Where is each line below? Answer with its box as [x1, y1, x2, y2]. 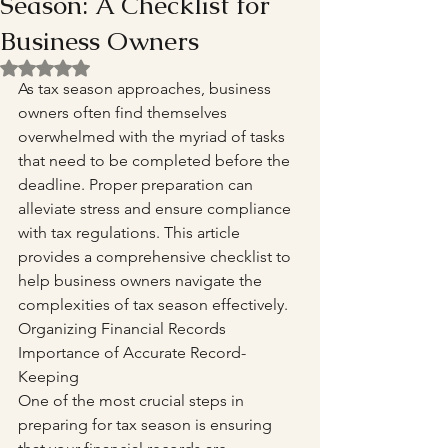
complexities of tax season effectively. [18, 295, 292, 314]
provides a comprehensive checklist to [18, 247, 295, 266]
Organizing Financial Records [18, 319, 230, 338]
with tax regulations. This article [18, 223, 244, 242]
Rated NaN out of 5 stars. [44, 58, 203, 76]
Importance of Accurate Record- [18, 343, 246, 362]
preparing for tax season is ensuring [18, 415, 276, 434]
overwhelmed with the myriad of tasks [18, 127, 289, 146]
